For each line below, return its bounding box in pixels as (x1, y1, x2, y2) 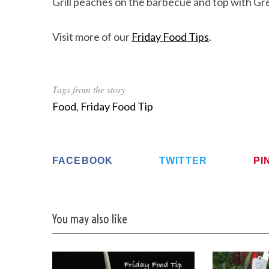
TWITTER (159, 155, 208, 166)
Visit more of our (52, 30, 131, 43)
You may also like (52, 212, 127, 227)
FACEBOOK (52, 155, 113, 166)
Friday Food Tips (131, 30, 209, 43)
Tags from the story (52, 83, 125, 95)
